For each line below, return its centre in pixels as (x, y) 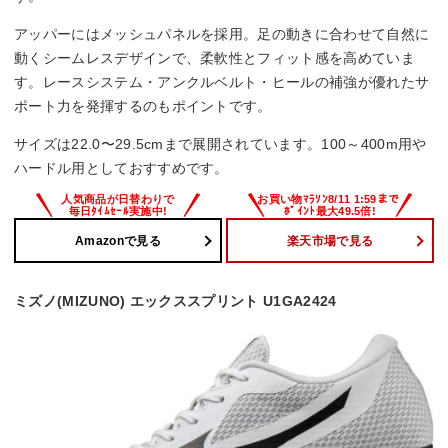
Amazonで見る (118, 240)
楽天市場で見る (330, 240)
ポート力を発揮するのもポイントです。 (143, 106)
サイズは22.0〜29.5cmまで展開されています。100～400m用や (220, 144)
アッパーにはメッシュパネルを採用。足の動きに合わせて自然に (222, 34)
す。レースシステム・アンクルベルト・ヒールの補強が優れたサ (222, 82)
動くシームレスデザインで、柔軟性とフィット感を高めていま (214, 58)
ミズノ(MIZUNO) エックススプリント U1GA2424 (175, 301)
